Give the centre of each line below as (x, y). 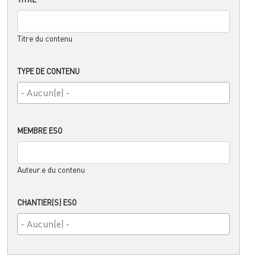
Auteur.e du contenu (51, 170)
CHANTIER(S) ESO (47, 203)
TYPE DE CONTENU (48, 72)
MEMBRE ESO (40, 131)
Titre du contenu (45, 39)
